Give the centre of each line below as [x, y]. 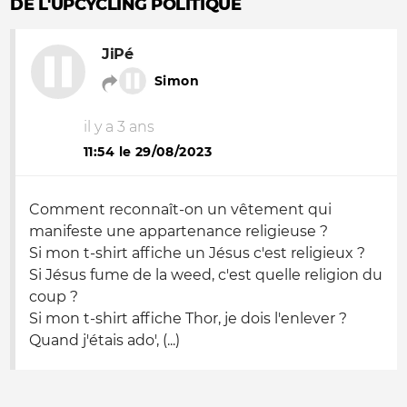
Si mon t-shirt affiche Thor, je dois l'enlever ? [188, 318]
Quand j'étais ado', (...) [104, 340]
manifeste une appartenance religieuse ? [179, 231]
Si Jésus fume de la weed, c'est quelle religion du [206, 275]
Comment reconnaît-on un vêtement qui [180, 209]
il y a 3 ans [119, 127]
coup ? [54, 297]
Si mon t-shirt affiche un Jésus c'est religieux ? [197, 253]
